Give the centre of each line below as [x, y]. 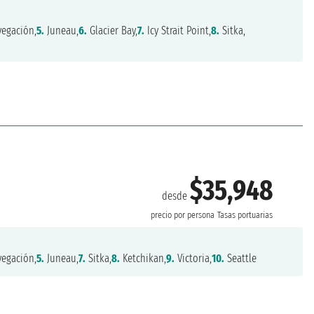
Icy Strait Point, [178, 31]
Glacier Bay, [112, 31]
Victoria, [193, 258]
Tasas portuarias [245, 216]
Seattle [241, 258]
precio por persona [183, 216]
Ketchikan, [143, 258]
